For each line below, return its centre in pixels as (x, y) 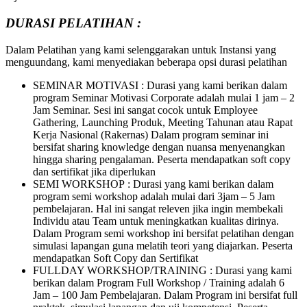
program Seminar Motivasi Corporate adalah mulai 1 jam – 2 (164, 97)
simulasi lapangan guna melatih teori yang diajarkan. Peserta (163, 245)
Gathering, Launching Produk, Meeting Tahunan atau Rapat (163, 122)
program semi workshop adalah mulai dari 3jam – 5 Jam (154, 196)
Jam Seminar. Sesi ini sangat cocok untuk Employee (145, 110)
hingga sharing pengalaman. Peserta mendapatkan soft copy (162, 159)
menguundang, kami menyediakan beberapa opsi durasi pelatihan (148, 62)
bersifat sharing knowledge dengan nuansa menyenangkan (159, 147)
